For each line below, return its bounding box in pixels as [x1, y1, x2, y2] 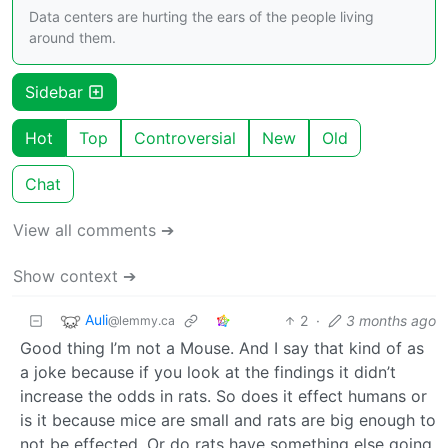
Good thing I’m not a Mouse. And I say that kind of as [20, 337, 424, 358]
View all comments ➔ [13, 219, 174, 240]
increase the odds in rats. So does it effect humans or [20, 385, 427, 406]
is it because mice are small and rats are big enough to [20, 409, 436, 430]
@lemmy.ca [108, 312, 175, 328]
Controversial [134, 127, 236, 148]
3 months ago [346, 311, 436, 329]
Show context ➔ [13, 265, 136, 286]
